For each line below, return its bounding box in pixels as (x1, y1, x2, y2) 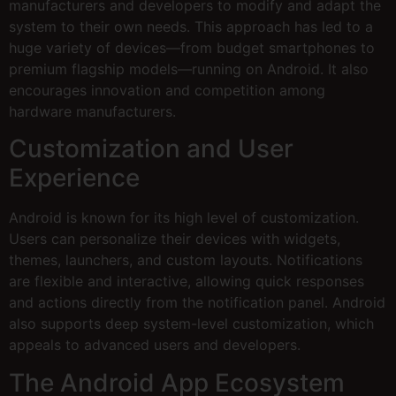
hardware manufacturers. (9, 102, 176, 120)
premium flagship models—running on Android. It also (9, 59, 369, 78)
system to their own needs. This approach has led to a (9, 17, 373, 35)
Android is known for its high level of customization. (9, 209, 359, 227)
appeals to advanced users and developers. (9, 336, 301, 354)
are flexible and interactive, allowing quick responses (9, 272, 364, 291)
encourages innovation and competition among (9, 80, 325, 99)
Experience (9, 163, 140, 194)
